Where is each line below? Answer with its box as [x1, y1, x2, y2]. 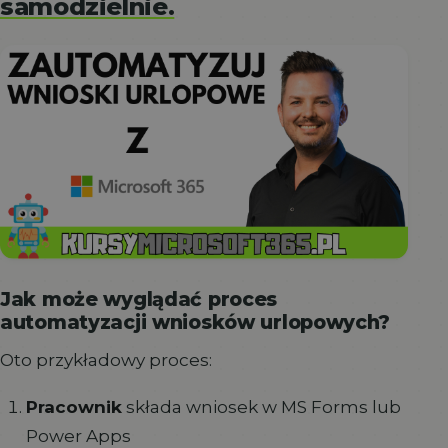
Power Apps [25, 424, 131, 446]
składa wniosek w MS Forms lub [121, 395, 401, 417]
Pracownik [25, 395, 122, 417]
